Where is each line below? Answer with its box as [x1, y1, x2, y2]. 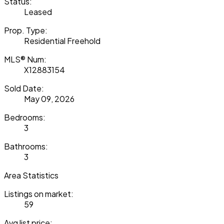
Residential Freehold [24, 35, 100, 46]
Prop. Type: [4, 24, 47, 35]
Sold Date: [4, 82, 44, 93]
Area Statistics [4, 169, 58, 180]
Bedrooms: [4, 111, 45, 122]
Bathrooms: [4, 140, 48, 151]
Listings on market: [4, 188, 73, 199]
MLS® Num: [4, 53, 46, 64]
